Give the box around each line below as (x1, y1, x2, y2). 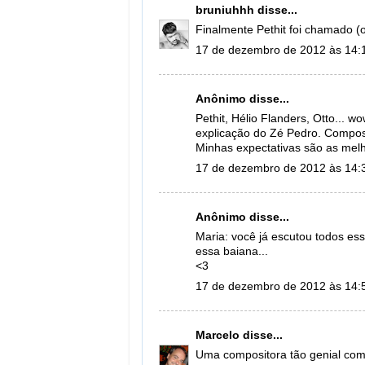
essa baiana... (196, 245, 268, 258)
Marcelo (196, 328, 240, 341)
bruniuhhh (196, 3, 254, 16)
